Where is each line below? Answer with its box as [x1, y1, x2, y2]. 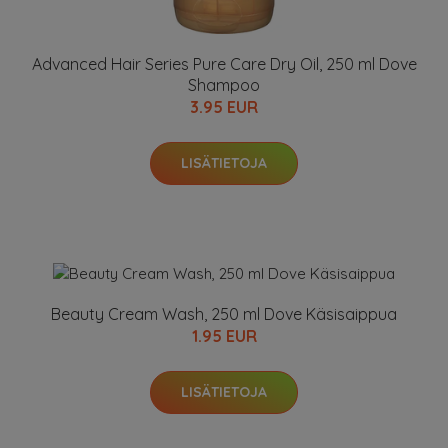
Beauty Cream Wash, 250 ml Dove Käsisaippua [51, 303, 397, 324]
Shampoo [188, 74, 260, 95]
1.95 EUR [191, 325, 257, 346]
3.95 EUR [190, 96, 258, 117]
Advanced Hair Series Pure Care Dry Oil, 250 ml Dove [31, 53, 417, 74]
